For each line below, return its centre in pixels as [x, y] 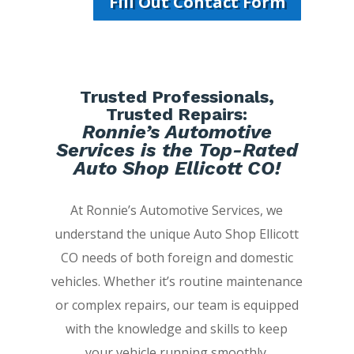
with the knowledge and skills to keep [177, 329]
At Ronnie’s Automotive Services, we [177, 211]
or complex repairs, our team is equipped [177, 305]
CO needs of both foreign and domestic [177, 258]
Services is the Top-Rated [177, 151]
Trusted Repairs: [177, 115]
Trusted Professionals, [177, 97]
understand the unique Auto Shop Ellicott [177, 234]
